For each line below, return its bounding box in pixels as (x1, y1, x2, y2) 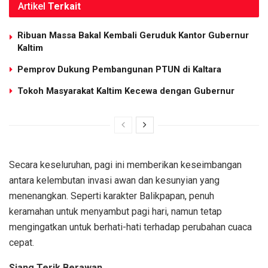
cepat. (9, 236, 34, 248)
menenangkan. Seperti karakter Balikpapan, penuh (9, 190, 214, 202)
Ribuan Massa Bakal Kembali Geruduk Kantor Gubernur (17, 29, 249, 41)
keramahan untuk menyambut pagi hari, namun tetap (9, 205, 222, 217)
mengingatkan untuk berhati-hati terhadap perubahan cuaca (9, 221, 252, 233)
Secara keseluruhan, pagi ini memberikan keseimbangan (9, 159, 242, 170)
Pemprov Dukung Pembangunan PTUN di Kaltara (17, 63, 221, 75)
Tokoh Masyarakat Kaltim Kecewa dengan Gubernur (17, 85, 234, 96)
